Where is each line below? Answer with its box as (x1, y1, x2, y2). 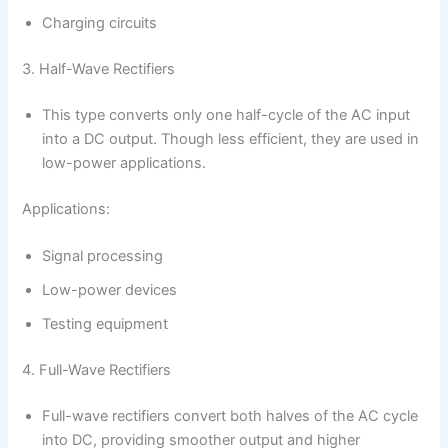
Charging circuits (42, 14, 158, 33)
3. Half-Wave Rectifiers (22, 60, 176, 79)
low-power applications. (42, 154, 207, 173)
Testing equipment (42, 315, 169, 334)
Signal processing (42, 247, 164, 266)
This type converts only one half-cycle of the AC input (42, 106, 411, 125)
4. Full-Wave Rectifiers (22, 361, 172, 380)
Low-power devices (42, 281, 178, 300)
